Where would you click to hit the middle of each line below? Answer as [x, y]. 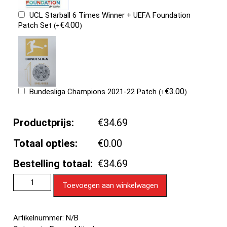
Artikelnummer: [40, 218]
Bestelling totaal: [53, 164]
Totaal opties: [46, 144]
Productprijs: [44, 123]
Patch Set [36, 26]
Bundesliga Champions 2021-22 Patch [94, 92]
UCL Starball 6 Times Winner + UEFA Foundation [110, 15]
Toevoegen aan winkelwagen [110, 186]
